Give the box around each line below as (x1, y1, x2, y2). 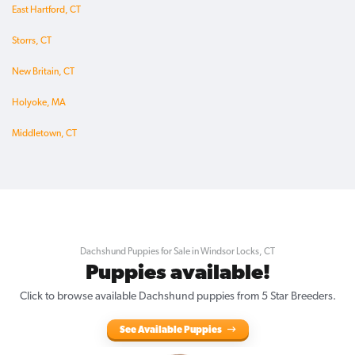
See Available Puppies (119, 326, 223, 336)
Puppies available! (85, 263, 270, 285)
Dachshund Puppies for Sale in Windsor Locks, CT (80, 247, 275, 258)
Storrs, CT (12, 36, 52, 47)
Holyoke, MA (12, 98, 66, 109)
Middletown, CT (12, 129, 77, 139)
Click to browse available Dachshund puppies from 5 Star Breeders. (19, 291, 336, 303)
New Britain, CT (12, 67, 74, 78)
